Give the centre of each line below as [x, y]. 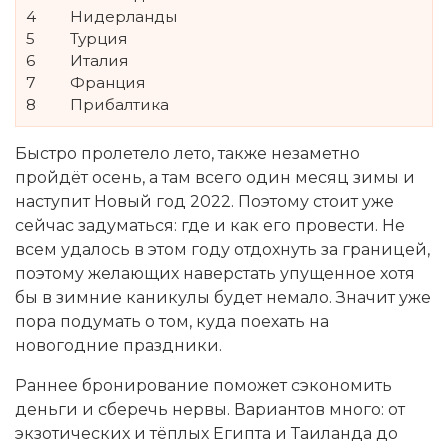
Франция [105, 82]
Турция [96, 38]
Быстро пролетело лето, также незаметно [187, 153]
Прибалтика [117, 104]
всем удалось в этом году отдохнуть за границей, [222, 249]
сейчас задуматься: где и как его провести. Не [210, 225]
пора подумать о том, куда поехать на [172, 321]
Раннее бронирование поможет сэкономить [203, 385]
